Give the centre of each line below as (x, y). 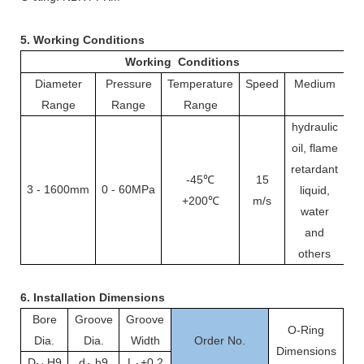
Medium (314, 83)
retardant (314, 169)
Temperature (200, 83)
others (314, 253)
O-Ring (306, 329)
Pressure (128, 83)
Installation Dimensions (99, 297)
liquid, (314, 190)
